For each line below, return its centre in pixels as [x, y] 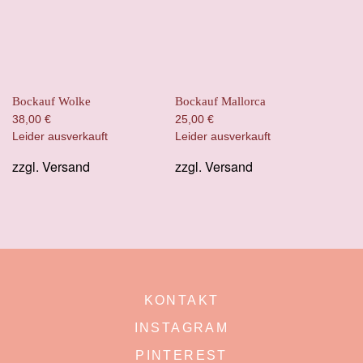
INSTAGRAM [181, 327]
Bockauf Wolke [51, 101]
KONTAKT [181, 300]
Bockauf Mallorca [220, 101]
